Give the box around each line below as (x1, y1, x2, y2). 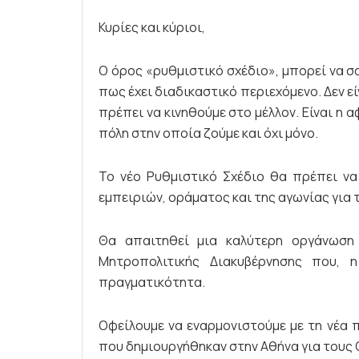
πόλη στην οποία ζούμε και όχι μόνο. (99, 123, 318, 142)
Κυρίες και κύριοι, (99, 18, 205, 36)
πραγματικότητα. (99, 272, 205, 291)
